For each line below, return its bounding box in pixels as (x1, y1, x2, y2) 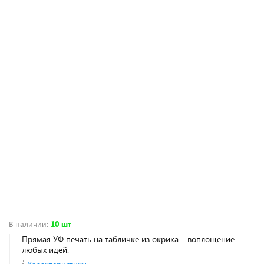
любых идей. (22, 244, 69, 255)
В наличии (9, 219, 47, 229)
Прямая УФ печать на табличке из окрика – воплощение (22, 233, 235, 245)
